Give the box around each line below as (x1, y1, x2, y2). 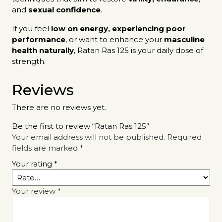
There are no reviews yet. (12, 103, 106, 112)
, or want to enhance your (65, 35, 164, 45)
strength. (12, 56, 46, 66)
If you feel (12, 24, 51, 34)
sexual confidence (28, 5, 101, 15)
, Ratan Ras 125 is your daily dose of (74, 46, 203, 55)
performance (12, 35, 65, 45)
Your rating (12, 159, 54, 169)
